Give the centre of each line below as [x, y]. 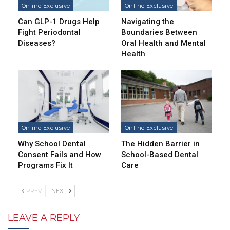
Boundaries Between [159, 33]
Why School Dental [52, 144]
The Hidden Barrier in [160, 144]
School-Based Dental [160, 155]
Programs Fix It [45, 166]
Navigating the [148, 22]
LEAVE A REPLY [44, 218]
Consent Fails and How [60, 155]
